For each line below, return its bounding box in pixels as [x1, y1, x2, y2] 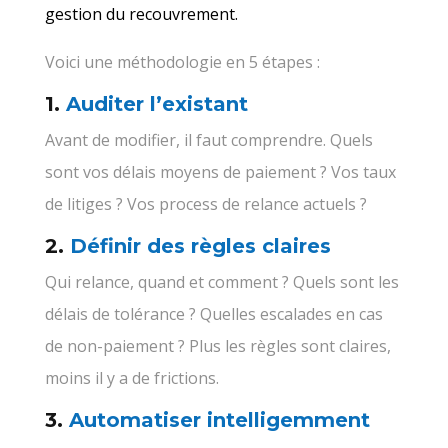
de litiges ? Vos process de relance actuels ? [44, 192, 367, 215]
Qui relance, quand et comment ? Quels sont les [44, 270, 399, 293]
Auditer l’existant [65, 91, 248, 116]
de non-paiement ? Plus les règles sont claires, [44, 334, 391, 357]
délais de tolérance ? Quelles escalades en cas [44, 302, 383, 325]
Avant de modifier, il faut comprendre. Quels [44, 128, 373, 151]
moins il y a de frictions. [44, 366, 219, 389]
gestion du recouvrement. [44, 2, 238, 25]
